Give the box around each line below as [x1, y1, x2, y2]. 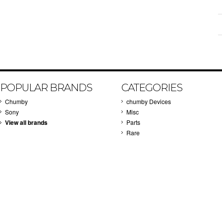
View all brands [5, 118, 48, 127]
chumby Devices [126, 97, 171, 106]
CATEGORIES [121, 81, 182, 94]
